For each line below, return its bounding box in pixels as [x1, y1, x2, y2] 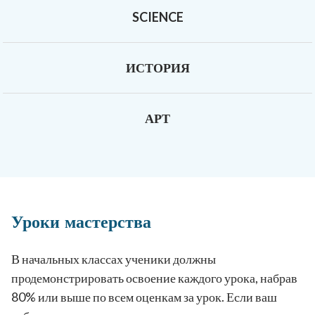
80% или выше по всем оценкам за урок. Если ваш [11, 289, 277, 305]
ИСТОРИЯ [125, 60, 190, 76]
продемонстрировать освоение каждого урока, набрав [11, 270, 297, 286]
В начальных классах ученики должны [11, 251, 216, 267]
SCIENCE [131, 9, 184, 25]
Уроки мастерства [11, 211, 151, 233]
